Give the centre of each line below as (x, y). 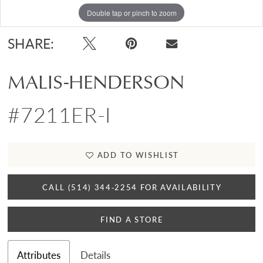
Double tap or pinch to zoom (131, 12)
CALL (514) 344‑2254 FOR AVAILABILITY (132, 187)
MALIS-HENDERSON (96, 81)
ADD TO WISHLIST (138, 154)
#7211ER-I (59, 114)
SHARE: (31, 44)
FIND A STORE (132, 219)
